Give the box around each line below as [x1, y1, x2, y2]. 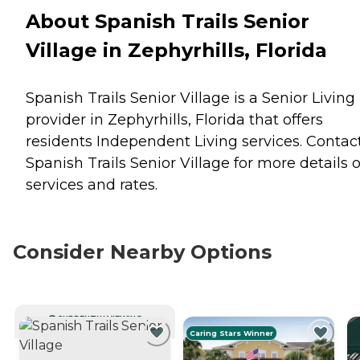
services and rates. [26, 175, 157, 194]
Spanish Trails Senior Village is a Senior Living [26, 88, 355, 107]
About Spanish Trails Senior [26, 9, 309, 33]
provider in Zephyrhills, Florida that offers [26, 110, 323, 129]
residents [26, 132, 96, 150]
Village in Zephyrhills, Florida [26, 38, 327, 62]
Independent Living [96, 132, 238, 150]
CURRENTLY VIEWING [57, 313, 142, 323]
